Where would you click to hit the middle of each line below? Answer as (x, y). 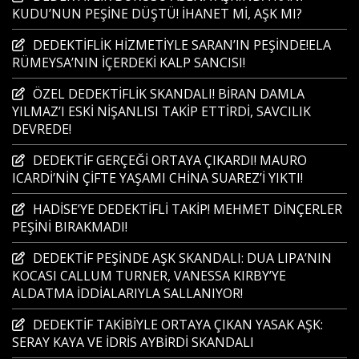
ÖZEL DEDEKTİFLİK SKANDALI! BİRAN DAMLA (169, 93)
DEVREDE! (42, 129)
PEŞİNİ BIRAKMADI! (70, 226)
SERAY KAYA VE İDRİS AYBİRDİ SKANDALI (133, 342)
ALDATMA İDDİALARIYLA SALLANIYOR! (127, 293)
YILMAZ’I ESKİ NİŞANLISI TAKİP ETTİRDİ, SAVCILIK (161, 111)
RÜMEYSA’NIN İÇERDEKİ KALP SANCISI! (129, 62)
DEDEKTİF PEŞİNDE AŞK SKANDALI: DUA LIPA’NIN (182, 258)
